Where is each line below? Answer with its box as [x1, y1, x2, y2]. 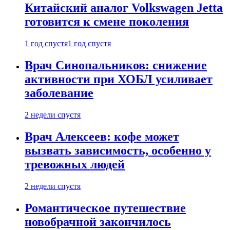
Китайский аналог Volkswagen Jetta [25, 1, 223, 15]
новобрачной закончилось [25, 215, 171, 228]
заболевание [25, 86, 93, 100]
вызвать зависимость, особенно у [25, 143, 211, 157]
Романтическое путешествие [25, 201, 186, 215]
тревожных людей [25, 157, 125, 171]
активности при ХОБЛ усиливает [25, 72, 213, 86]
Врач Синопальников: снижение [25, 59, 207, 72]
